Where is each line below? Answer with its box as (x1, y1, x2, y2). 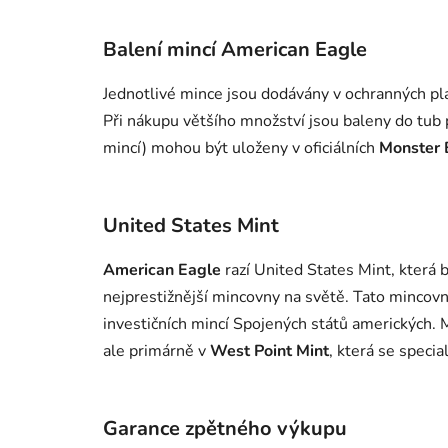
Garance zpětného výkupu (103, 414, 347, 442)
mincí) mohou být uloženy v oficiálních (103, 136, 379, 159)
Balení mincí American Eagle (103, 35, 367, 63)
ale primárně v (103, 339, 210, 362)
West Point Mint (210, 339, 329, 362)
